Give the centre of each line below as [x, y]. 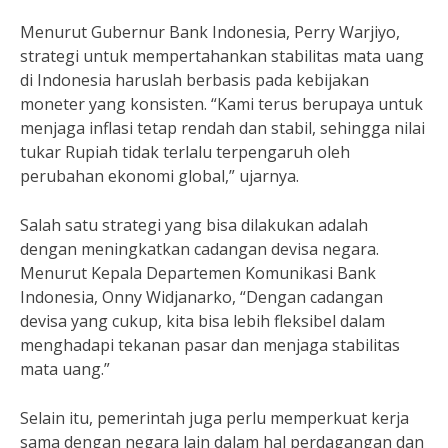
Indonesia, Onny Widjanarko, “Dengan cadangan [201, 297]
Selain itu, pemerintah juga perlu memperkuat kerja [214, 418]
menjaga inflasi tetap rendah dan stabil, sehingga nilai [222, 128]
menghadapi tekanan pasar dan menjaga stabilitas [210, 345]
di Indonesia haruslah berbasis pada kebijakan [194, 80]
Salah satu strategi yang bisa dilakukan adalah [194, 225]
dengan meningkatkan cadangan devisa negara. [199, 249]
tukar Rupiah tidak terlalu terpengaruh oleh [185, 152]
